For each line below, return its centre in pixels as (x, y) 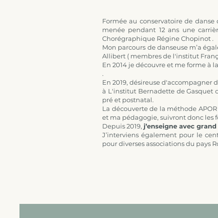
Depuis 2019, (123, 126)
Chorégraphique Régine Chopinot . (158, 38)
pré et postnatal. (128, 100)
